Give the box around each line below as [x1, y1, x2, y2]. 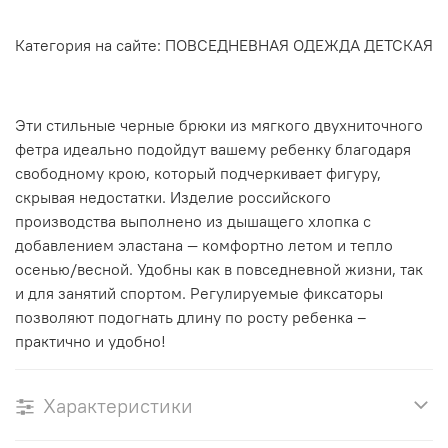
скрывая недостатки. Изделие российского [15, 187, 331, 208]
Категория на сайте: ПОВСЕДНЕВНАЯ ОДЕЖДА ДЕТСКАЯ [15, 35, 433, 56]
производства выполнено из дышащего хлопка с [15, 211, 371, 232]
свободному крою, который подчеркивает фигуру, [15, 163, 381, 184]
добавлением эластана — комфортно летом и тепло [15, 235, 393, 256]
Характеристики [43, 393, 193, 419]
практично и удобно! [15, 331, 166, 352]
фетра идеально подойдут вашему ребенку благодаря [15, 139, 411, 160]
